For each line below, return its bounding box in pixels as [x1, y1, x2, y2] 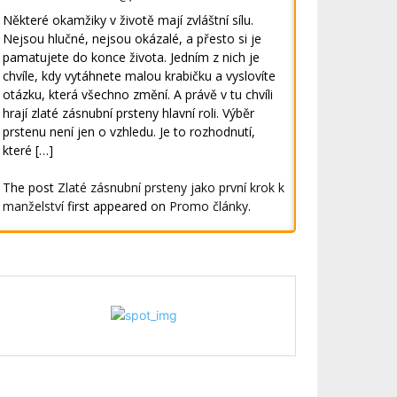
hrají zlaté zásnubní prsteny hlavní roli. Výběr [3, 104, 255, 121]
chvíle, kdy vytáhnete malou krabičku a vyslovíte [3, 66, 276, 84]
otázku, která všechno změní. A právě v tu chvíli [3, 85, 274, 103]
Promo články [169, 197, 249, 214]
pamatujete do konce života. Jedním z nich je [3, 48, 261, 66]
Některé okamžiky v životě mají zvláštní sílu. [3, 11, 254, 28]
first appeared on [64, 197, 170, 214]
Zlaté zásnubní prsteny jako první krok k [58, 178, 285, 196]
